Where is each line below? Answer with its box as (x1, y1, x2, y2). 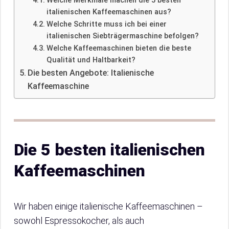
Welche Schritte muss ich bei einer (46, 19, 167, 29)
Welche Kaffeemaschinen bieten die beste (46, 43, 191, 53)
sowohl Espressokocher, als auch (14, 215, 144, 226)
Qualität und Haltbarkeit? (46, 55, 135, 64)
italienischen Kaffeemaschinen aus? (46, 7, 171, 16)
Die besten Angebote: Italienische (28, 68, 154, 78)
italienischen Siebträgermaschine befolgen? (46, 31, 199, 40)
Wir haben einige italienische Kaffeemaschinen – (14, 201, 203, 212)
